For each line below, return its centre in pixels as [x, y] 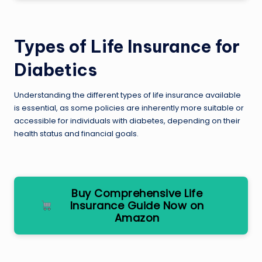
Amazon [137, 218]
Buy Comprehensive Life [137, 193]
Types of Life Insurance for [127, 46]
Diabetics [56, 70]
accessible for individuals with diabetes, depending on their [127, 120]
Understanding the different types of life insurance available [127, 95]
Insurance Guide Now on [137, 205]
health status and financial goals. [76, 133]
